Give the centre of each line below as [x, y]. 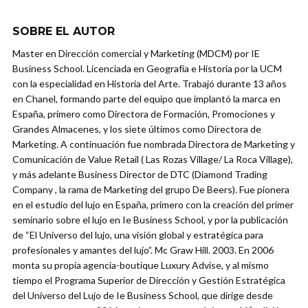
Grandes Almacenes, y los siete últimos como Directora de [137, 129]
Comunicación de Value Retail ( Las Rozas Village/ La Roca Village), [153, 159]
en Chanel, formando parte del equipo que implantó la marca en [146, 99]
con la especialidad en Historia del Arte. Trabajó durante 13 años [150, 84]
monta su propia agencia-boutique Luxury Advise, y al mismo [141, 265]
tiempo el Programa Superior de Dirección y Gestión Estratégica [149, 280]
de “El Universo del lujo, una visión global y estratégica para [138, 235]
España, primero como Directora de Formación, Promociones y [144, 114]
